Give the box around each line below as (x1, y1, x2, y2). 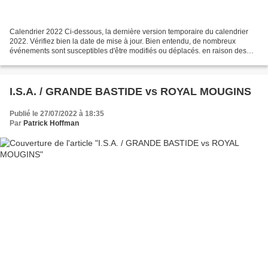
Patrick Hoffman (23, 119, 79, 128)
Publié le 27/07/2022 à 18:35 (10, 109, 104, 118)
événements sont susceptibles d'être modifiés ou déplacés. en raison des (10, 47, 246, 56)
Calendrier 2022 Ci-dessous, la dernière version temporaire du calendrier (10, 28, 248, 36)
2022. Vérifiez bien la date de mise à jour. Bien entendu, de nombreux (10, 37, 236, 46)
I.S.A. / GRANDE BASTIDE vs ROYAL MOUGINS (10, 86, 251, 98)
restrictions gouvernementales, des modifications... (10, 56, 173, 65)
